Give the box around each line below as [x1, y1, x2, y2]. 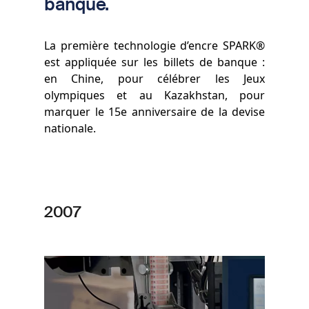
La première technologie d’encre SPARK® [44, 38, 265, 54]
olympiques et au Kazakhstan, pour [44, 88, 265, 103]
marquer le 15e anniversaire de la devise [44, 104, 265, 120]
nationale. [44, 121, 96, 137]
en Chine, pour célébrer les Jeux [44, 71, 265, 87]
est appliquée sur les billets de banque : [44, 54, 265, 70]
